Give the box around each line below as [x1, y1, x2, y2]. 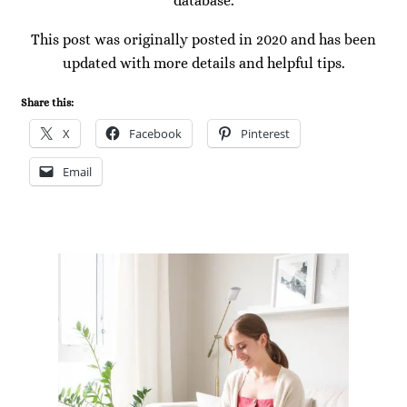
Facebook [129, 124, 182, 142]
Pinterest [241, 124, 290, 142]
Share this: [21, 95, 74, 109]
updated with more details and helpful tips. [62, 54, 345, 72]
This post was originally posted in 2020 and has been [31, 30, 376, 48]
